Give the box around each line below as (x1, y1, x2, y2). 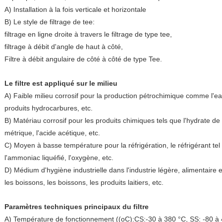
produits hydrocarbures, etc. (4, 104, 93, 112)
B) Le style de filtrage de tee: (4, 18, 95, 26)
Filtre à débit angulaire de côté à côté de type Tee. (4, 55, 162, 63)
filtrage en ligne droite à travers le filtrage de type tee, (4, 30, 172, 38)
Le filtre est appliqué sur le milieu (4, 79, 117, 87)
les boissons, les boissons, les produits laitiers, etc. (4, 178, 164, 186)
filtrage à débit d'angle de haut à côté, (4, 43, 123, 51)
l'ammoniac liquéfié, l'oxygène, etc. (4, 154, 113, 162)
